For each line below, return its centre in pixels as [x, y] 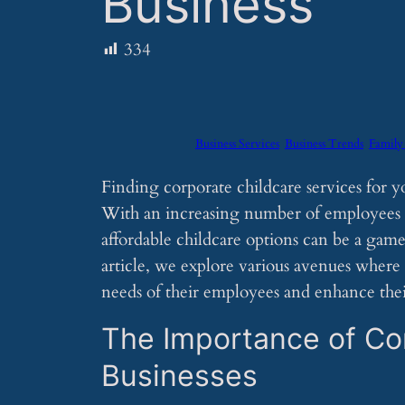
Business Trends [324, 143]
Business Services [237, 143]
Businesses [179, 375]
